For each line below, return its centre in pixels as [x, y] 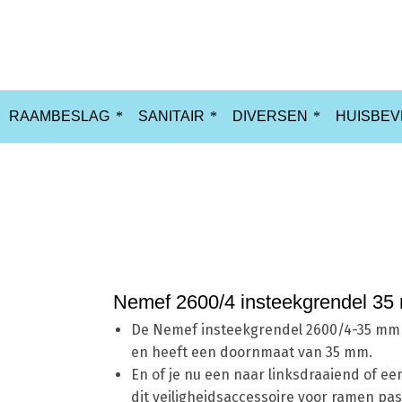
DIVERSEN [270, 116]
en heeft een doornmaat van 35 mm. [252, 352]
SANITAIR [171, 116]
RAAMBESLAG [60, 116]
